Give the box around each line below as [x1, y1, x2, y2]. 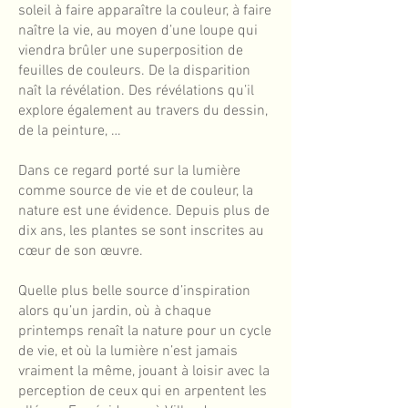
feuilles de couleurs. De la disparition [18, 62, 250, 80]
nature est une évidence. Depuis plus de [18, 202, 270, 220]
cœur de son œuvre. [18, 242, 143, 260]
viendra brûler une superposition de [18, 42, 243, 60]
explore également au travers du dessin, [18, 102, 268, 120]
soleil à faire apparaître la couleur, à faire [18, 2, 271, 20]
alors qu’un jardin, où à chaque [18, 302, 211, 321]
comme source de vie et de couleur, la [18, 182, 253, 200]
